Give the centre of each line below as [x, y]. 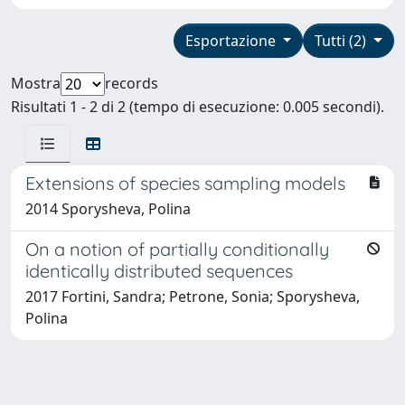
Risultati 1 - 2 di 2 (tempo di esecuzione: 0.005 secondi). [198, 106]
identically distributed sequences [159, 270]
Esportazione [232, 40]
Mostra [36, 83]
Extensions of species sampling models [185, 183]
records [132, 83]
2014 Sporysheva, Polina [108, 208]
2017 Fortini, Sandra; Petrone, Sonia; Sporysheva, [193, 296]
